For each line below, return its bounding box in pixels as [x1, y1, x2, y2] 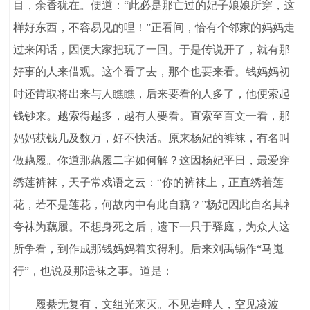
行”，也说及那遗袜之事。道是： [13, 265, 174, 277]
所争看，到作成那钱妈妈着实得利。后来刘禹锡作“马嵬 [13, 243, 284, 255]
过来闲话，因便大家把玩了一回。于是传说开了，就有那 [13, 44, 291, 56]
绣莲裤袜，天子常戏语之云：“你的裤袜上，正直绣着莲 [13, 176, 284, 189]
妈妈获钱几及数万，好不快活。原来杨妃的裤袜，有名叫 [13, 132, 291, 145]
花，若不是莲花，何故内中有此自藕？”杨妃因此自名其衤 [13, 199, 295, 211]
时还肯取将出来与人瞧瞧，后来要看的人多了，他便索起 [13, 88, 291, 100]
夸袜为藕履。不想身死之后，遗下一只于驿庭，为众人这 [13, 221, 291, 233]
